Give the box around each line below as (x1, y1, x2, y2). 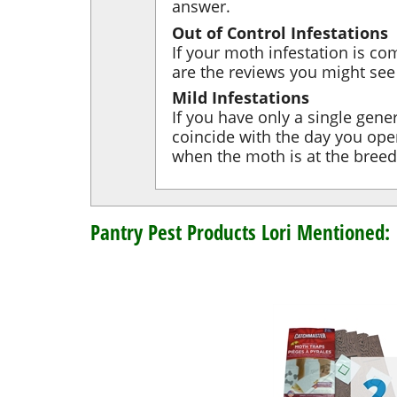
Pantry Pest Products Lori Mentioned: (90, 217, 390, 246)
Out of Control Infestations (172, 21, 388, 43)
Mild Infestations (172, 87, 309, 109)
